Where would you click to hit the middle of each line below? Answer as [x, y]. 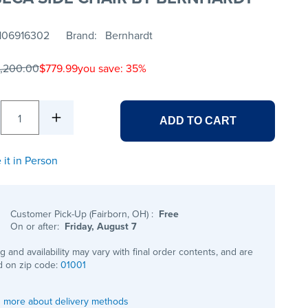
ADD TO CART [198, 121]
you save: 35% [112, 68]
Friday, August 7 [101, 227]
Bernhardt [129, 35]
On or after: [36, 227]
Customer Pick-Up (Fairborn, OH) [81, 214]
